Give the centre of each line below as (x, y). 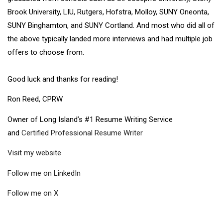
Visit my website (34, 153)
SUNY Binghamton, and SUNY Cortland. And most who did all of (111, 25)
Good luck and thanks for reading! (63, 79)
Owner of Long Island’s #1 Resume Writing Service (90, 119)
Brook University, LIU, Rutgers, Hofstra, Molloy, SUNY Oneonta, (108, 12)
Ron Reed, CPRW (35, 99)
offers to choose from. (46, 52)
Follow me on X (33, 193)
